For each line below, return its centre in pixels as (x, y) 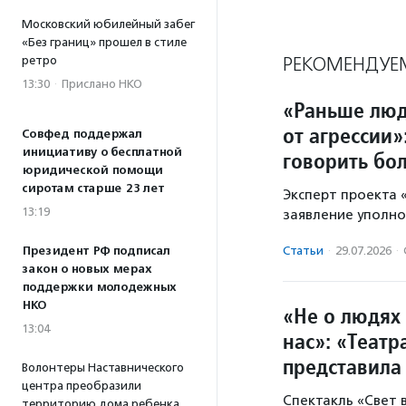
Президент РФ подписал (96, 251)
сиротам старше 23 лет (93, 188)
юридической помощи (92, 170)
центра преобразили (82, 386)
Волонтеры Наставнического (103, 367)
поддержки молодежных (99, 287)
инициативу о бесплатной (101, 152)
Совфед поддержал (82, 134)
